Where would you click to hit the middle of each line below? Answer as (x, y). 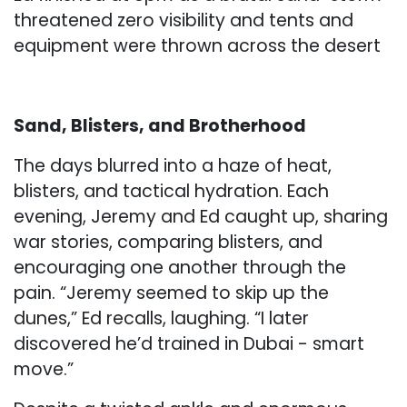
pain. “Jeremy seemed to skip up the (171, 293)
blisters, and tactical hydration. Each (171, 192)
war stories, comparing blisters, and (168, 243)
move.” (44, 370)
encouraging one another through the (180, 268)
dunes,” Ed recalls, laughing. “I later (161, 319)
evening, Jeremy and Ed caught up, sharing (201, 217)
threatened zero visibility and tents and (184, 21)
